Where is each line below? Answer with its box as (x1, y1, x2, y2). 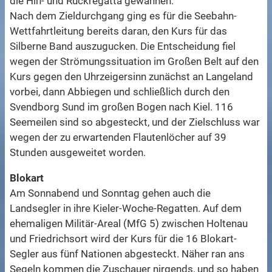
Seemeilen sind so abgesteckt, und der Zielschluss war (10, 116, 260, 129)
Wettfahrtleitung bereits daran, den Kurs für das (10, 25, 228, 38)
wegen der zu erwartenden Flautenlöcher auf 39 (10, 131, 227, 144)
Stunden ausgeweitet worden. (10, 146, 146, 159)
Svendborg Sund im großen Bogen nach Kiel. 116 (10, 101, 234, 114)
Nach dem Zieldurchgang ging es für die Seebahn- (10, 10, 237, 22)
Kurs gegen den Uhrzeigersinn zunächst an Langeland (10, 70, 254, 83)
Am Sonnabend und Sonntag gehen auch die (10, 187, 211, 200)
